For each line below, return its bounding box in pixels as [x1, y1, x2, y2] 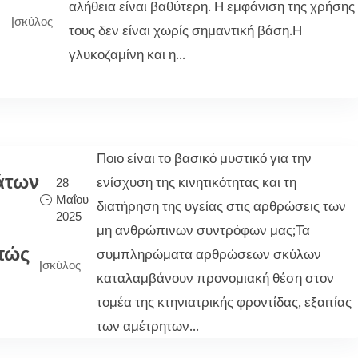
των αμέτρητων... [97, 317, 200, 335]
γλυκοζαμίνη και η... [69, 46, 186, 63]
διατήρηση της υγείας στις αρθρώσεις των [97, 197, 347, 215]
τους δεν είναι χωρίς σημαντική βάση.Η [69, 22, 303, 39]
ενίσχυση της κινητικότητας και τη [97, 173, 297, 191]
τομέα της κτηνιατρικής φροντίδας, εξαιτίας [97, 293, 352, 311]
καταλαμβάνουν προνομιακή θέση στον [97, 269, 335, 287]
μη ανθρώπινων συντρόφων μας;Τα [97, 221, 311, 239]
